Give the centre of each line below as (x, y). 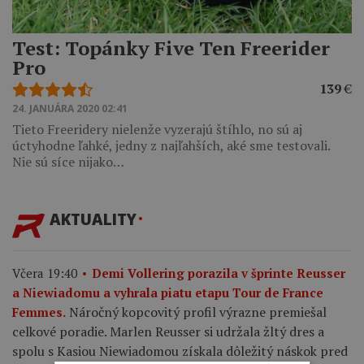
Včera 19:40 (45, 273)
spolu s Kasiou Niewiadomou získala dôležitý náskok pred (180, 351)
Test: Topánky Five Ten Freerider (171, 48)
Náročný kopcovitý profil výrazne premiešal (198, 312)
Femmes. (39, 312)
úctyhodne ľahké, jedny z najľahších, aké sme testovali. (171, 145)
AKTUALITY (93, 219)
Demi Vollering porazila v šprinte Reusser (219, 273)
